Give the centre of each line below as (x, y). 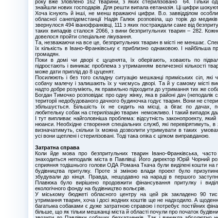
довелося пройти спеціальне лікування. (83, 36)
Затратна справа (57, 147)
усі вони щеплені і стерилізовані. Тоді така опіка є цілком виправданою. (122, 136)
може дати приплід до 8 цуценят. (75, 71)
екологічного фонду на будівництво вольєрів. (90, 188)
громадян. (47, 54)
